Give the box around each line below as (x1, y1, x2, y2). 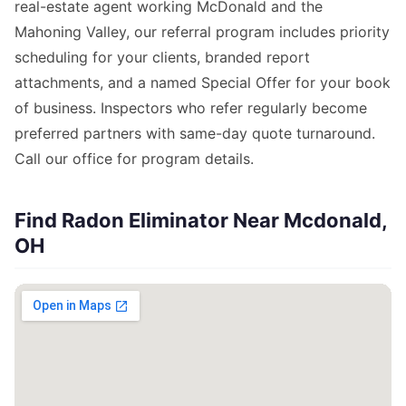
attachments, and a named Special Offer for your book (14, 73, 391, 92)
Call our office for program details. (14, 150, 254, 169)
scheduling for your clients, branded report (14, 48, 310, 67)
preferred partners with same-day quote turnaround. (14, 124, 375, 143)
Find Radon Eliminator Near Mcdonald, (14, 208, 388, 233)
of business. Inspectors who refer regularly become (14, 99, 367, 118)
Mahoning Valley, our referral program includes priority (14, 23, 390, 42)
